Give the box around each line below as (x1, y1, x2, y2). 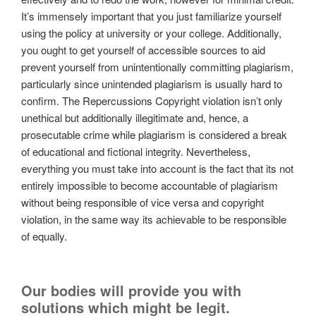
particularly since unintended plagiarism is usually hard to (21, 76, 282, 92)
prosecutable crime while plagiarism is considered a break (21, 127, 287, 142)
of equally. (21, 229, 67, 244)
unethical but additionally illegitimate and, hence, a (21, 110, 248, 126)
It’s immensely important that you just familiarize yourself (21, 8, 281, 24)
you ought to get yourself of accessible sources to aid (21, 42, 265, 58)
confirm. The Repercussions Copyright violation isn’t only (21, 93, 283, 109)
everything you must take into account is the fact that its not (21, 161, 293, 176)
